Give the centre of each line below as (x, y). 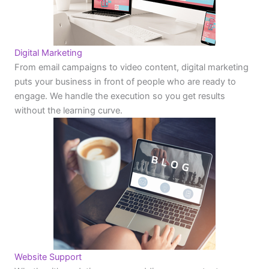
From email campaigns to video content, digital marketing (131, 68)
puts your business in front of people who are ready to (125, 82)
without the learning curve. (68, 111)
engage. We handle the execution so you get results (120, 96)
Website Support (48, 257)
